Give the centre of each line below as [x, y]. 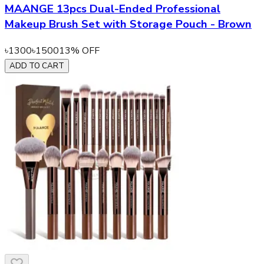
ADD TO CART [37, 66]
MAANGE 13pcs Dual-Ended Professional [113, 9]
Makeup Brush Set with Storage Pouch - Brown [128, 24]
